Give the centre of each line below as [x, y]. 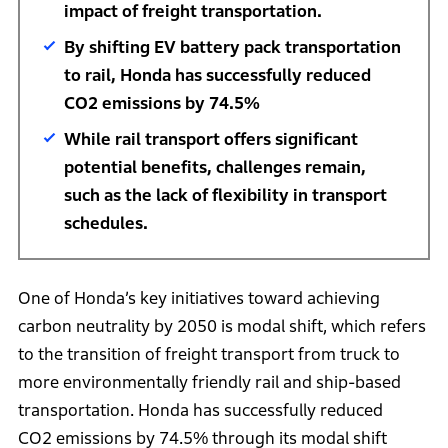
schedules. [105, 223]
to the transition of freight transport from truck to [208, 354]
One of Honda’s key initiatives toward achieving [198, 298]
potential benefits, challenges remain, [214, 167]
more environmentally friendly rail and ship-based [209, 382]
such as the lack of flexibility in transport [225, 195]
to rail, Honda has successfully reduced [217, 75]
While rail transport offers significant [210, 139]
